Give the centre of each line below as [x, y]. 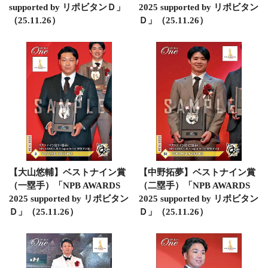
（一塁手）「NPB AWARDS [65, 185]
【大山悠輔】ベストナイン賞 [67, 172]
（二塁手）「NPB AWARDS [194, 185]
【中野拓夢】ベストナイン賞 [197, 172]
